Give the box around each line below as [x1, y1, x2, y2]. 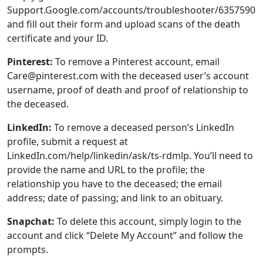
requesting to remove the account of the [7, 214, 188, 227]
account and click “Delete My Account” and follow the [7, 163, 243, 176]
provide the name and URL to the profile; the [7, 97, 205, 110]
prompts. [7, 177, 48, 190]
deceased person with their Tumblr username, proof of [7, 238, 252, 251]
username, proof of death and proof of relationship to [7, 17, 248, 30]
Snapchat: [7, 149, 55, 161]
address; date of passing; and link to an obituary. [7, 125, 223, 138]
